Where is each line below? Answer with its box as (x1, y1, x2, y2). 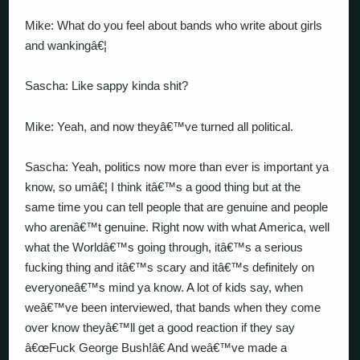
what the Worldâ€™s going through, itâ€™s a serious (25, 240, 304, 254)
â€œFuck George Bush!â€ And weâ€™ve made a (25, 341, 288, 354)
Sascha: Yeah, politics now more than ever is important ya (25, 160, 329, 174)
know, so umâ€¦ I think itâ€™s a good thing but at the (25, 180, 301, 194)
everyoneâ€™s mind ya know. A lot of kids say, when (25, 280, 304, 294)
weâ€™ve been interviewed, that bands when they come (25, 301, 321, 314)
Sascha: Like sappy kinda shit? (25, 79, 189, 92)
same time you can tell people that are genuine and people (25, 200, 329, 214)
